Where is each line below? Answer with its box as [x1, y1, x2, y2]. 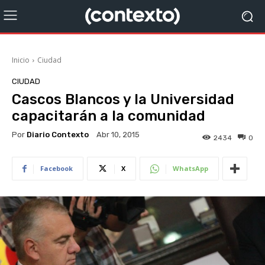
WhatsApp [173, 164, 208, 173]
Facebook [40, 164, 73, 173]
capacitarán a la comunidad [12, 108, 205, 124]
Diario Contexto [27, 130, 89, 139]
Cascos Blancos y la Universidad [12, 91, 234, 108]
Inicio [12, 55, 30, 65]
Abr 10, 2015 [96, 130, 140, 140]
